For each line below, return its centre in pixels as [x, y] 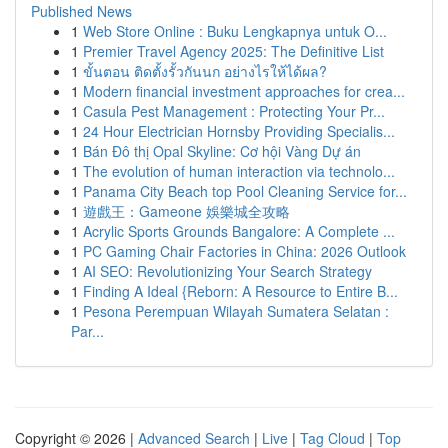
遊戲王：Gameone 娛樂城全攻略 [186, 211]
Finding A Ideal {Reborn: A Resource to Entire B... [240, 291]
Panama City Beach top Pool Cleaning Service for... [245, 191]
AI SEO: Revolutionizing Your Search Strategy [227, 271]
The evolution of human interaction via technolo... [239, 171]
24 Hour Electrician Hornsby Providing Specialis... [239, 131]
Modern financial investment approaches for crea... [244, 91]
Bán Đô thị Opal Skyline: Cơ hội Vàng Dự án [222, 151]
